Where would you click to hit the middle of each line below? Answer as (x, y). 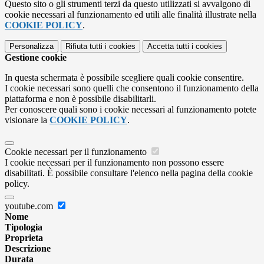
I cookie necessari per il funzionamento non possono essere (114, 163)
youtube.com (30, 206)
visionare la (27, 120)
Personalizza (32, 47)
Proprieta (24, 238)
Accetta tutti (168, 47)
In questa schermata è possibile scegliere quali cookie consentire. (124, 78)
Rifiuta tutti (84, 47)
